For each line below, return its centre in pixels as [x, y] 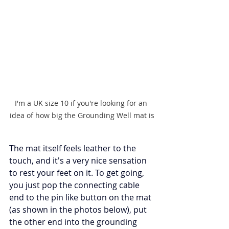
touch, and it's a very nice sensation [79, 160]
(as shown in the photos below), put [79, 209]
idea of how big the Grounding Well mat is [82, 115]
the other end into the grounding [74, 222]
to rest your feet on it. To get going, [78, 173]
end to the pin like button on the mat [81, 197]
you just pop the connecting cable [75, 185]
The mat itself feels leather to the [74, 148]
